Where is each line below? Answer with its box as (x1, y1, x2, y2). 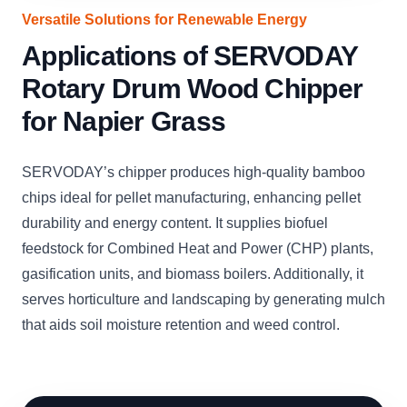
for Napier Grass (22, 106, 225, 136)
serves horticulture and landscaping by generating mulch (22, 292, 385, 307)
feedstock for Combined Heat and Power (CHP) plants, (22, 241, 373, 256)
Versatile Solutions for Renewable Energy (22, 12, 307, 27)
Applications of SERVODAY (22, 41, 357, 71)
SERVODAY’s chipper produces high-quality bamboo (22, 164, 365, 180)
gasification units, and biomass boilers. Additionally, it (22, 266, 363, 282)
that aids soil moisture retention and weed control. (22, 317, 340, 333)
